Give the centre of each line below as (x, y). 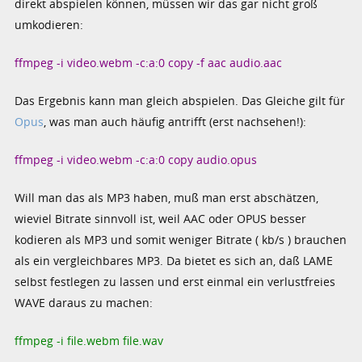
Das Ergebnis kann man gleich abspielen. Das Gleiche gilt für (180, 100)
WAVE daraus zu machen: (84, 302)
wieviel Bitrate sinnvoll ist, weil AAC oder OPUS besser (161, 218)
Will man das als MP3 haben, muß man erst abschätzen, (167, 197)
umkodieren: (49, 24)
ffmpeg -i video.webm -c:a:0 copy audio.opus (136, 159)
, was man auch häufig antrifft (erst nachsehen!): (175, 121)
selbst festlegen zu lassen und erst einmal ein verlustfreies (175, 281)
